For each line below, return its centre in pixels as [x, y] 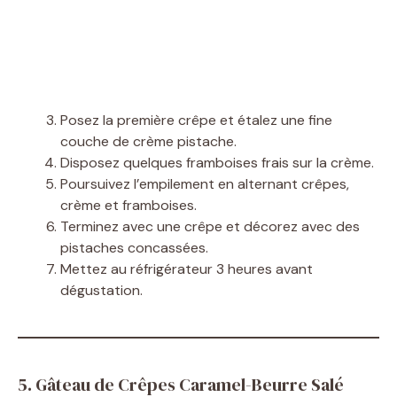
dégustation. [101, 291]
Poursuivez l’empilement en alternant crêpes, [205, 184]
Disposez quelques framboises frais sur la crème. [217, 163]
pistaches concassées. [134, 248]
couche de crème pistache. [148, 142]
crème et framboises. [128, 206]
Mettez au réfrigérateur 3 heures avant [187, 269]
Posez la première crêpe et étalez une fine [196, 121]
